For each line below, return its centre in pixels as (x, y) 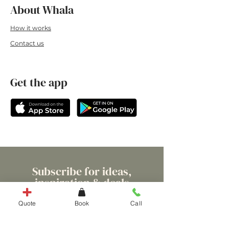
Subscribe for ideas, (82, 171)
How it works (31, 28)
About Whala (42, 10)
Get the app (39, 82)
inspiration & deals (82, 182)
